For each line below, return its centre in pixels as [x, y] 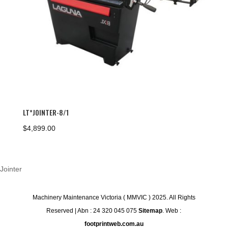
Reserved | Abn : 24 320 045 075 [93, 211]
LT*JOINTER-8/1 [46, 112]
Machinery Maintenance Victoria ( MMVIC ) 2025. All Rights [114, 198]
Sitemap [151, 211]
